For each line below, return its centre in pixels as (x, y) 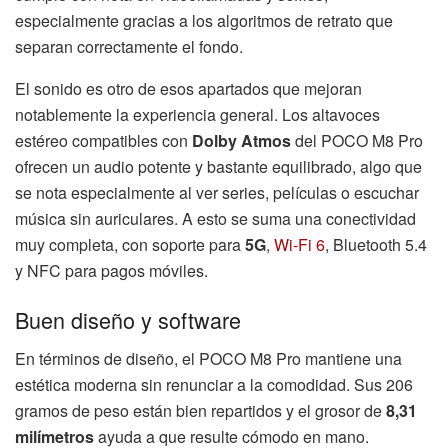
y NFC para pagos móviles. (111, 270)
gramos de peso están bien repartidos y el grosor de (200, 411)
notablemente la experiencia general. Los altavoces (197, 114)
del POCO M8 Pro (357, 140)
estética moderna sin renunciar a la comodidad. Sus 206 (214, 385)
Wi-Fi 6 (299, 244)
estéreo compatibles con (103, 140)
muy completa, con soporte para (130, 244)
